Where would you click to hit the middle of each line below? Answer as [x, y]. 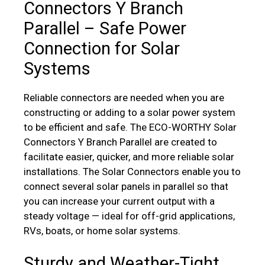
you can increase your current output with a [119, 201]
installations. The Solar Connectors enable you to [132, 171]
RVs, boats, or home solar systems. [102, 230]
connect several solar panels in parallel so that [126, 186]
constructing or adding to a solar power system [130, 112]
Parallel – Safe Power [105, 28]
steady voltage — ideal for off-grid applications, [129, 216]
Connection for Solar [102, 48]
